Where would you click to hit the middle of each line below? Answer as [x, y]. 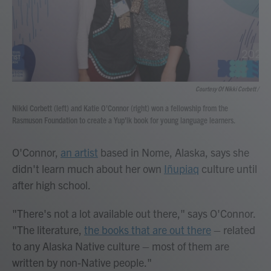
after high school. [51, 185]
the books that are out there [148, 230]
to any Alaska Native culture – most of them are [121, 246]
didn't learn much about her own [88, 168]
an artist [79, 152]
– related [233, 230]
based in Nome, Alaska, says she [174, 152]
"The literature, [48, 230]
